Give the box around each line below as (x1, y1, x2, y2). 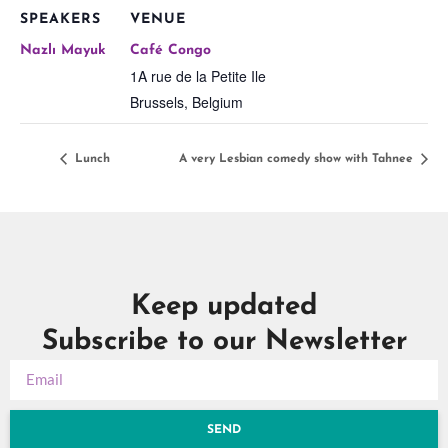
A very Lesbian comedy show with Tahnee (179, 152, 417, 165)
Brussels (130, 92, 184, 113)
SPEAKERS (20, 12, 101, 28)
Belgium (192, 92, 243, 113)
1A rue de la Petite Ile (130, 66, 266, 87)
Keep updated (131, 292, 317, 321)
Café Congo (130, 43, 211, 59)
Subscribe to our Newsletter (41, 327, 407, 356)
